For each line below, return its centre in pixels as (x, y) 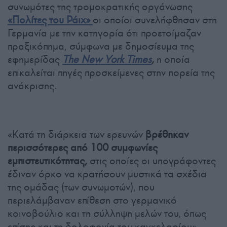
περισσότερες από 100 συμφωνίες (83, 148)
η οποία (173, 60)
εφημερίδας (35, 60)
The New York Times (107, 60)
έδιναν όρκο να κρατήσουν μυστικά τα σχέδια (107, 174)
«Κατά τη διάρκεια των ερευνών (77, 135)
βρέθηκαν (167, 135)
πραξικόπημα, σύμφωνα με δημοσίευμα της (101, 46)
